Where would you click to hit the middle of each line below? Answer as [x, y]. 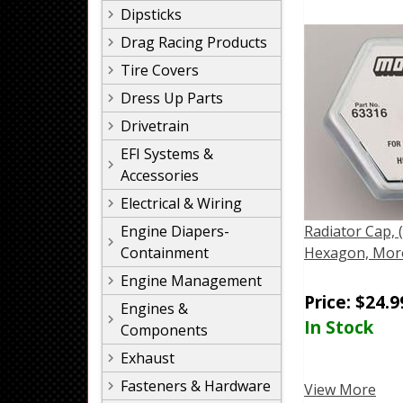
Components [164, 330]
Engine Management [191, 281]
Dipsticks [151, 14]
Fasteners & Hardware [196, 386]
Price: [330, 302]
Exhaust [148, 358]
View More [340, 390]
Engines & [154, 309]
